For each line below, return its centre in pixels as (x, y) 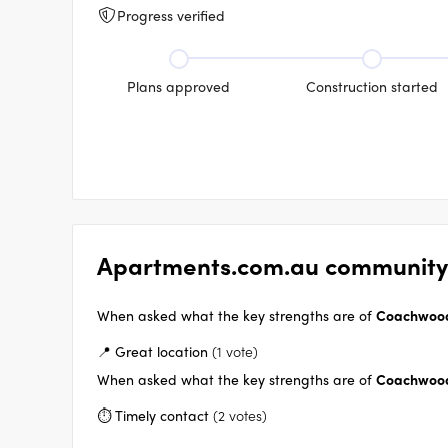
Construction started (371, 86)
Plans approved (179, 86)
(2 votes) (240, 415)
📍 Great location (152, 351)
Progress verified (171, 15)
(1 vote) (235, 351)
